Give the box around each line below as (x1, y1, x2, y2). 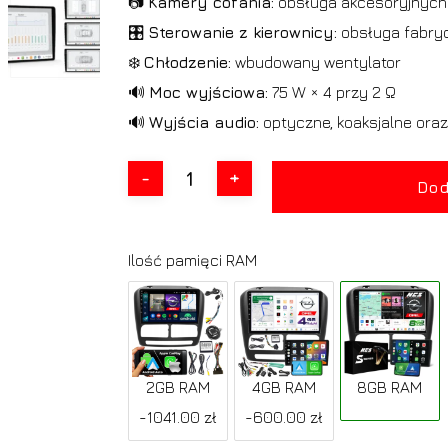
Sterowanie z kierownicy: (147, 22, 337, 41)
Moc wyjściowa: (148, 82, 268, 101)
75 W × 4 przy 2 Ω (267, 82, 396, 101)
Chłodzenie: (143, 52, 231, 71)
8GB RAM (357, 377, 423, 396)
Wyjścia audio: (148, 112, 259, 131)
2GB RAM (145, 377, 210, 396)
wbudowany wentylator (230, 52, 401, 71)
